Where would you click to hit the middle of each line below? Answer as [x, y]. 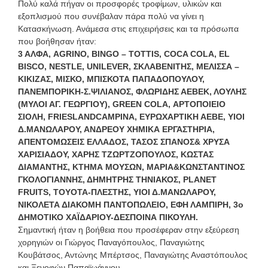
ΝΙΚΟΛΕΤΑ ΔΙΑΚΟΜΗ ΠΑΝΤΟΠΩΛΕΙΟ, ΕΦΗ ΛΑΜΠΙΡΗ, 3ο [131, 204]
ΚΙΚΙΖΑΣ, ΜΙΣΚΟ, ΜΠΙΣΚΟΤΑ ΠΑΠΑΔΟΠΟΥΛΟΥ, [111, 79]
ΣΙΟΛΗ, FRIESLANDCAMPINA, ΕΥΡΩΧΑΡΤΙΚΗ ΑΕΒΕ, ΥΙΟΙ [131, 116]
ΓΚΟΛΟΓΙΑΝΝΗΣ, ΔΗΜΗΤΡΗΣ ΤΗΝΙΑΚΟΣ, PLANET [117, 179]
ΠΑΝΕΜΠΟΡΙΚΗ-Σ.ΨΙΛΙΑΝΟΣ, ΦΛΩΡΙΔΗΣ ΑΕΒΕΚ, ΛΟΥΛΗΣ [132, 91]
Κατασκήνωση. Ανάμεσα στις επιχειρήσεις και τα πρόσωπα [128, 28]
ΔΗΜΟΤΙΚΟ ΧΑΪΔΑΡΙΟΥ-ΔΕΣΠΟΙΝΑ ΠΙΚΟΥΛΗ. [108, 217]
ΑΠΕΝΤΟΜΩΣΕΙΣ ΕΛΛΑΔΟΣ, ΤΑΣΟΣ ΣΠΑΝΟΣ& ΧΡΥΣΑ [124, 141]
